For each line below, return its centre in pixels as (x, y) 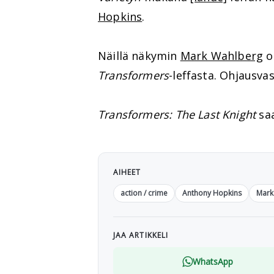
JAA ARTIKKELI (141, 235)
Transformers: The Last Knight (177, 114)
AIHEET (127, 172)
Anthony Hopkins (212, 193)
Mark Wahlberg (222, 55)
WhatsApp (213, 261)
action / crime (144, 193)
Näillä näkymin (139, 55)
